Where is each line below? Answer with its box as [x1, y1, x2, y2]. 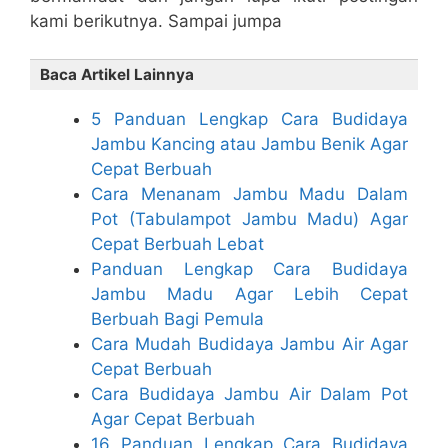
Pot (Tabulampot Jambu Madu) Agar [91, 209, 408, 230]
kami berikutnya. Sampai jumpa [30, 10, 282, 31]
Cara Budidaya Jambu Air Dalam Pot [91, 384, 408, 405]
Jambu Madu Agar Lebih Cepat [91, 284, 408, 305]
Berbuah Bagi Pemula [91, 309, 264, 330]
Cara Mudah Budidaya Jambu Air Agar [91, 334, 408, 355]
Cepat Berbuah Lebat [91, 234, 264, 255]
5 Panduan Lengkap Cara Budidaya [91, 109, 408, 130]
